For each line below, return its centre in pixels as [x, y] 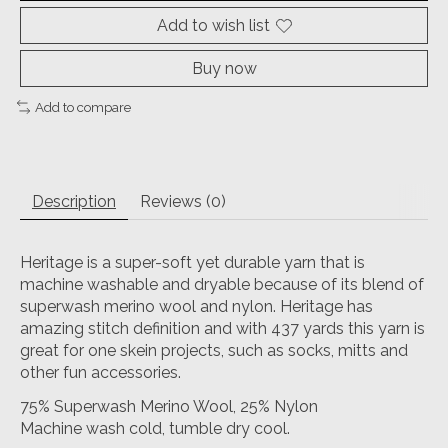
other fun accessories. [100, 372]
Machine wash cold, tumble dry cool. [155, 428]
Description [74, 201]
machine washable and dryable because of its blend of [222, 284]
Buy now [224, 69]
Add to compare [82, 107]
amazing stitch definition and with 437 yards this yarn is [222, 328]
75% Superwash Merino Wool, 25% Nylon [169, 406]
